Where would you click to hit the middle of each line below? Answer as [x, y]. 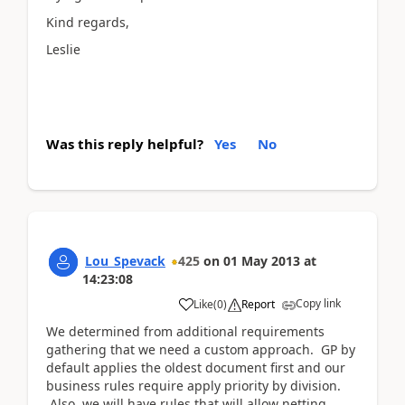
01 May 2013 [262, 260]
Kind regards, [88, 22]
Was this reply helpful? [125, 143]
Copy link [318, 303]
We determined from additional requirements [185, 331]
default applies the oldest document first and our [196, 367]
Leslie [63, 49]
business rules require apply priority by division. [193, 385]
